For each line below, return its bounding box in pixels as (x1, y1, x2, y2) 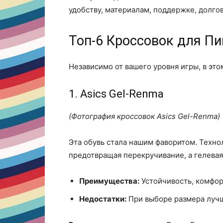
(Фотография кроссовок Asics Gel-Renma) (69, 111, 220, 121)
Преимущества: (79, 176, 139, 186)
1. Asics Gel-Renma (69, 88, 164, 100)
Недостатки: (79, 194, 126, 204)
